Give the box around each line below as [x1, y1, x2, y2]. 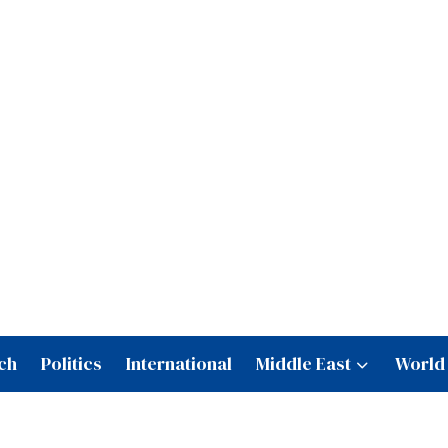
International [126, 351, 232, 377]
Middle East [256, 351, 351, 377]
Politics [41, 351, 102, 377]
